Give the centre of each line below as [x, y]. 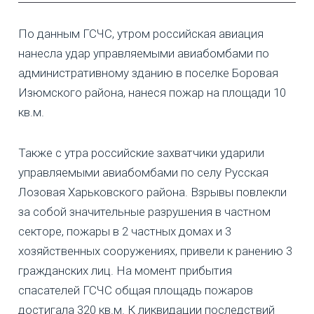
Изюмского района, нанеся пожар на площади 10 [152, 92]
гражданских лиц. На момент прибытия [125, 270]
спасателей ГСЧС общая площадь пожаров [136, 290]
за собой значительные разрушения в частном [144, 211]
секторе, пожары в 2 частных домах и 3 [125, 231]
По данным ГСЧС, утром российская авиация [141, 33]
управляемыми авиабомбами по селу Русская [143, 172]
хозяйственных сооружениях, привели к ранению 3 [155, 251]
